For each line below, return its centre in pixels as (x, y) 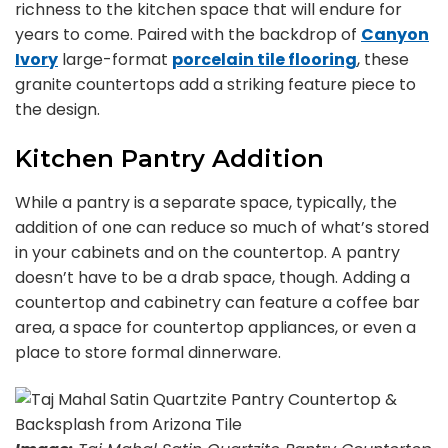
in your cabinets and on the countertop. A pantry (207, 252)
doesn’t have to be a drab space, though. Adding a (212, 277)
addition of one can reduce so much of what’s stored (222, 227)
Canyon (395, 34)
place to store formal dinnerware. (148, 352)
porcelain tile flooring (264, 59)
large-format (115, 59)
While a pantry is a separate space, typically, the (206, 202)
